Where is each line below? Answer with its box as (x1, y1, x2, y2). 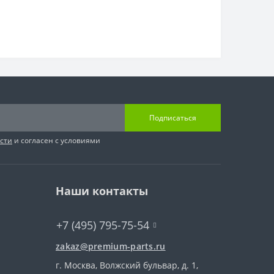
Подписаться (149, 112, 196, 123)
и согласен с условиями (12, 135, 100, 146)
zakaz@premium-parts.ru (56, 240, 166, 252)
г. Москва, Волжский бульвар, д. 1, (56, 259, 198, 271)
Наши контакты (56, 183, 148, 198)
